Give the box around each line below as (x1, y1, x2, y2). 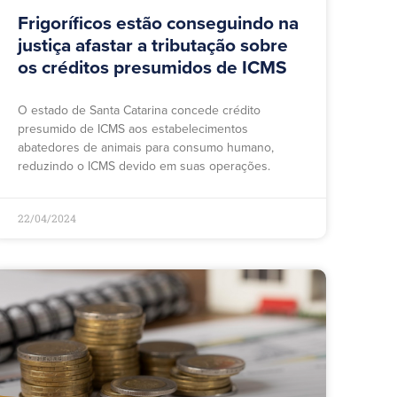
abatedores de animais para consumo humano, (18, 140, 274, 156)
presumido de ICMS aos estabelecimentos (18, 121, 248, 137)
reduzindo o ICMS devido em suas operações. (18, 159, 270, 175)
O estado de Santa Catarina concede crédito (18, 103, 261, 119)
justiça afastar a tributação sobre (18, 35, 288, 58)
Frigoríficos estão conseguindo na (18, 12, 299, 35)
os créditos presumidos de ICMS (18, 57, 287, 80)
